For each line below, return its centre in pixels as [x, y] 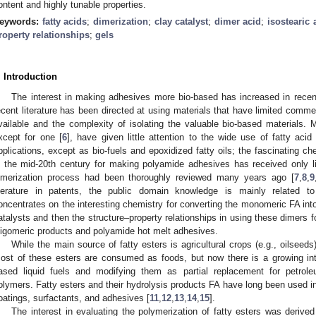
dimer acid [238, 21]
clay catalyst [181, 21]
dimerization [120, 21]
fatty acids [65, 21]
